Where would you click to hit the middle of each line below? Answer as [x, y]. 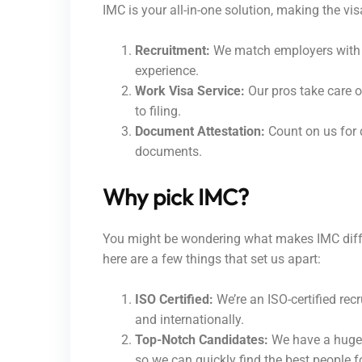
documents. [168, 151]
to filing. [158, 111]
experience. [167, 70]
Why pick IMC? [176, 196]
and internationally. [189, 319]
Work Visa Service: [190, 90]
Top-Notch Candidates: [202, 339]
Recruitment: [173, 50]
